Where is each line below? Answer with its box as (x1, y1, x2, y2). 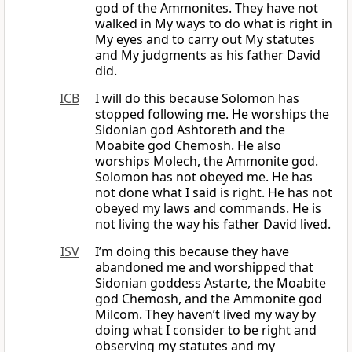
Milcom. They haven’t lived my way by (95, 306, 316, 324)
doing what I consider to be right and (95, 321, 317, 339)
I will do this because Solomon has (95, 90, 299, 108)
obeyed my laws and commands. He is (95, 200, 321, 218)
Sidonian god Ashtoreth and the (95, 121, 285, 139)
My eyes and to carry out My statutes (95, 31, 315, 49)
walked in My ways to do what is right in (95, 15, 332, 33)
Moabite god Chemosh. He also (95, 137, 281, 155)
